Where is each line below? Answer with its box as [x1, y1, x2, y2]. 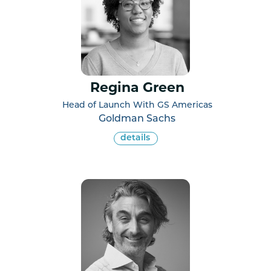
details [120, 133, 150, 143]
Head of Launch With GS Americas [62, 100, 212, 110]
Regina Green [90, 81, 184, 96]
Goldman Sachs [99, 114, 175, 124]
